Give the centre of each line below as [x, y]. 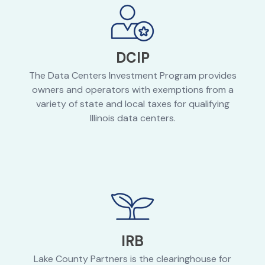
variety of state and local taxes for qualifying [132, 104]
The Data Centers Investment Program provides [132, 76]
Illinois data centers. [132, 118]
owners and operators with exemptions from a [132, 90]
